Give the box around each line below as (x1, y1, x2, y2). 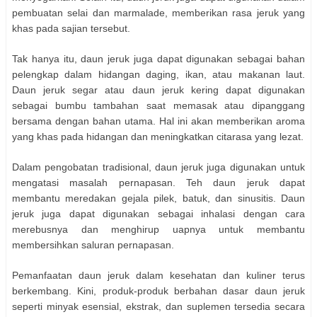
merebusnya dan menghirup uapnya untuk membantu (12, 223, 305, 235)
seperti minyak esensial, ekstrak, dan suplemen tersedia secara (12, 300, 305, 312)
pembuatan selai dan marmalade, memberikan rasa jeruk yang (12, 6, 305, 18)
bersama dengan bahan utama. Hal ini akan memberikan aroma (12, 115, 305, 127)
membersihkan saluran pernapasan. (12, 238, 174, 250)
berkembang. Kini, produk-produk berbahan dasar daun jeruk (12, 284, 305, 296)
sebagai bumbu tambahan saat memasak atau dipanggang (12, 99, 305, 111)
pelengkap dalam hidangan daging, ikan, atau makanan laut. (12, 68, 305, 80)
